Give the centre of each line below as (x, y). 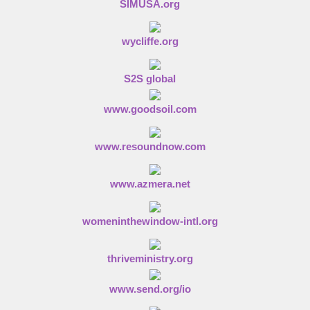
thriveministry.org (150, 258)
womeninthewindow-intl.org (150, 221)
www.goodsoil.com (150, 109)
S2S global (150, 79)
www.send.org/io (150, 289)
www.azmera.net (150, 184)
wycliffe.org (150, 41)
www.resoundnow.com (150, 146)
